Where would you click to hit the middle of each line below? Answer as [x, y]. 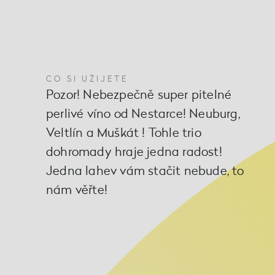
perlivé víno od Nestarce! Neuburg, [143, 114]
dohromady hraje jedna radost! [134, 152]
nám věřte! [77, 190]
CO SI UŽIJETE [87, 79]
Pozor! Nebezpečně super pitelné [139, 95]
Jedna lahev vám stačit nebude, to [145, 171]
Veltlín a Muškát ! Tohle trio [124, 133]
